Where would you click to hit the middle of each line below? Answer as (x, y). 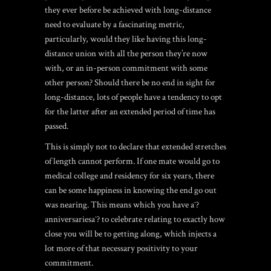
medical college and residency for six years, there (129, 176)
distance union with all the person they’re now (126, 54)
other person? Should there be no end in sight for (130, 83)
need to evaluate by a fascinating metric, (115, 24)
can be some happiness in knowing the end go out (131, 190)
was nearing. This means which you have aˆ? (122, 205)
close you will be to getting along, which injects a (131, 234)
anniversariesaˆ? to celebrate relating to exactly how (135, 219)
